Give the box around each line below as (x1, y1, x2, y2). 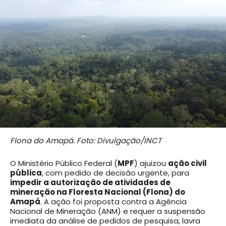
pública (10, 167, 42, 179)
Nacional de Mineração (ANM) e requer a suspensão (10, 206, 205, 217)
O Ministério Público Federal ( (10, 158, 118, 169)
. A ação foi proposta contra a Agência (40, 196, 187, 207)
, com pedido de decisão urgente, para (42, 167, 189, 179)
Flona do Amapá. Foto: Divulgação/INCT (10, 135, 161, 146)
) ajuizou (134, 158, 168, 169)
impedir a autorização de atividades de (10, 177, 171, 188)
